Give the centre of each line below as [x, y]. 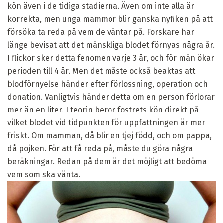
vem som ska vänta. [44, 174]
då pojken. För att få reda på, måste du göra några [100, 148]
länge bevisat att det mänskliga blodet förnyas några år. [111, 45]
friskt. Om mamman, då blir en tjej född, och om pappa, [110, 135]
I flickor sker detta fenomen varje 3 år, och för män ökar [111, 58]
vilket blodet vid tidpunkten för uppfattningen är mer [106, 122]
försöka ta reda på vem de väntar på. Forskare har [101, 32]
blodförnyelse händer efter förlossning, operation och [108, 84]
